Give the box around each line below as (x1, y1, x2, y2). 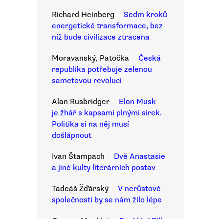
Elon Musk (119, 97, 156, 107)
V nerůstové (118, 184, 161, 194)
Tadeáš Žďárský (52, 184, 109, 194)
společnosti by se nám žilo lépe (52, 195, 162, 205)
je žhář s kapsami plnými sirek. (52, 108, 162, 118)
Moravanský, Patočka (52, 53, 129, 63)
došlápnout (52, 131, 91, 140)
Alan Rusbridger (52, 97, 109, 107)
